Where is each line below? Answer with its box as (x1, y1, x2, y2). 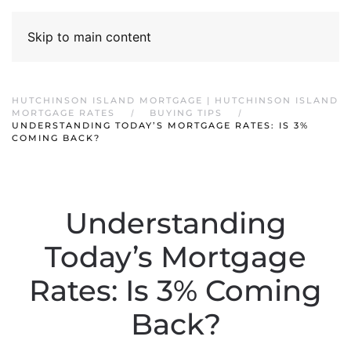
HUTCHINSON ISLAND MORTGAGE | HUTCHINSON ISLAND (12, 95, 338, 106)
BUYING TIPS (150, 107, 223, 118)
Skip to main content (27, 29, 151, 45)
